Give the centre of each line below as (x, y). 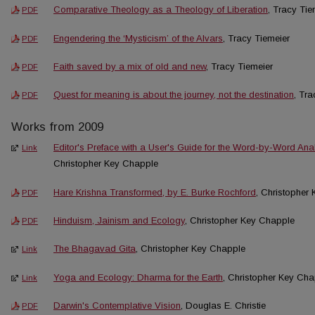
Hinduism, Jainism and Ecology (119, 221)
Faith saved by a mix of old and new (130, 66)
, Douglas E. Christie (223, 305)
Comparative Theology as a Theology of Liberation (161, 10)
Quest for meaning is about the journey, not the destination (174, 95)
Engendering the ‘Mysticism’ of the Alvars (138, 38)
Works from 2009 (57, 127)
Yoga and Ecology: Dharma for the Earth (138, 277)
